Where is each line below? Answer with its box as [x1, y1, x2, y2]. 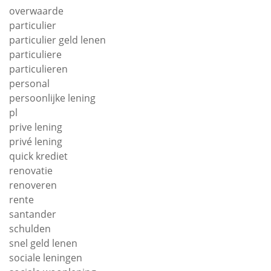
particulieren [9, 62, 68, 76]
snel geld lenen [9, 236, 77, 250]
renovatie [9, 163, 53, 177]
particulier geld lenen [9, 33, 106, 47]
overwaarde [9, 4, 64, 18]
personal [9, 76, 50, 90]
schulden [9, 221, 51, 235]
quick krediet [9, 149, 68, 163]
